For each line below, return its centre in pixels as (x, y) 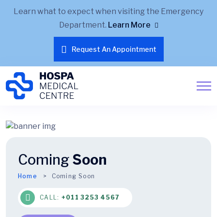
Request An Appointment (114, 49)
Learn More (130, 25)
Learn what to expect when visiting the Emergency (108, 11)
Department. (83, 25)
